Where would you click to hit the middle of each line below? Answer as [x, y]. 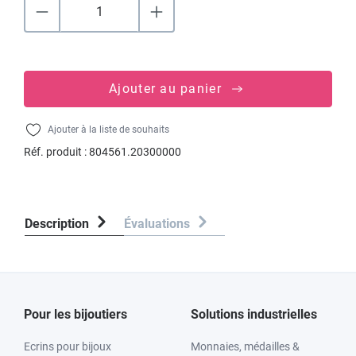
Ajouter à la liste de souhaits [108, 130]
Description [57, 224]
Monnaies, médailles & [245, 346]
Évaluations [159, 224]
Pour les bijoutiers [75, 314]
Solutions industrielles [254, 314]
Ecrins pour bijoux [68, 346]
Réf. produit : [56, 152]
